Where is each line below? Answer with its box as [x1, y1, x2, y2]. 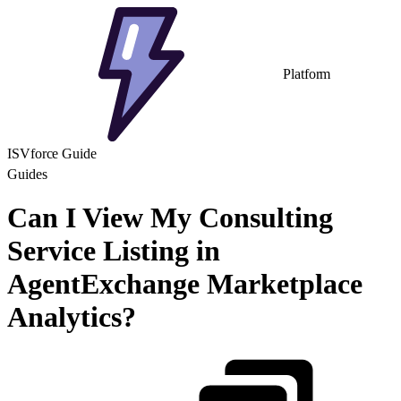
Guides [7, 166, 47, 182]
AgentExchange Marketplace [7, 268, 363, 301]
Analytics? [7, 301, 136, 334]
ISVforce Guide [7, 146, 97, 161]
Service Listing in [7, 235, 220, 268]
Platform [283, 66, 331, 81]
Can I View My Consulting [7, 201, 333, 235]
